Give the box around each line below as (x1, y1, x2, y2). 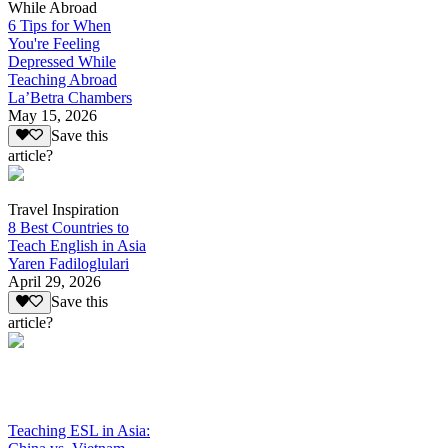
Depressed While (8, 53, 116, 71)
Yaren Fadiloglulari (8, 255, 129, 273)
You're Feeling (8, 35, 100, 53)
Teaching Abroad (8, 71, 117, 89)
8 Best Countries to (8, 219, 129, 237)
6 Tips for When (8, 17, 111, 35)
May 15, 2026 (8, 107, 97, 125)
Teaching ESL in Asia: (8, 421, 150, 439)
